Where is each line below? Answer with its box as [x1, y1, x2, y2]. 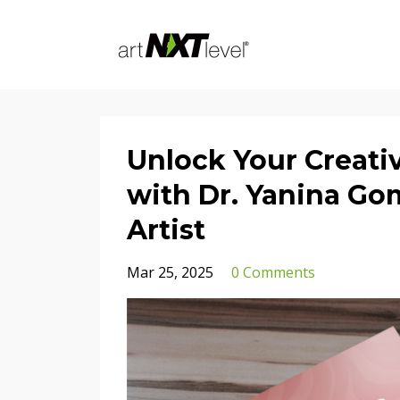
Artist [127, 213, 205, 246]
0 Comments [231, 262, 315, 282]
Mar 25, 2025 [127, 262, 213, 282]
